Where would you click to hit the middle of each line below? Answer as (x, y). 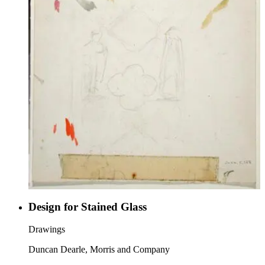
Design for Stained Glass (88, 206)
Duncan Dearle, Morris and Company (99, 250)
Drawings (47, 230)
